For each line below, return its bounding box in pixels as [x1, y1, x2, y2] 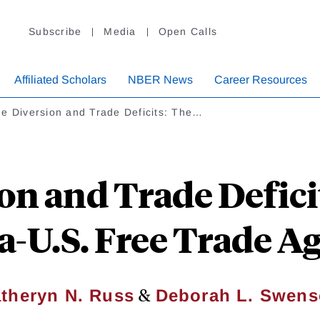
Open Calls [158, 26, 217, 38]
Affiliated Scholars [14, 74, 106, 86]
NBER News [128, 74, 193, 86]
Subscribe [29, 26, 82, 38]
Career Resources [214, 74, 307, 86]
